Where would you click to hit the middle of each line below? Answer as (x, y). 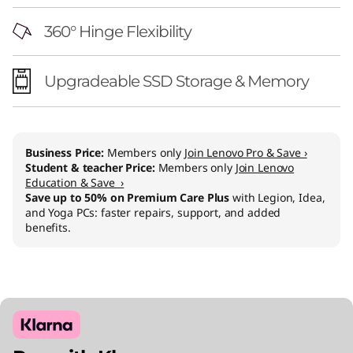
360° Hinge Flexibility (118, 31)
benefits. (48, 227)
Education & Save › (75, 182)
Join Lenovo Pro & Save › (245, 152)
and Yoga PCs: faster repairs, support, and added (153, 212)
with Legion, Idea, (277, 197)
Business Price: (66, 152)
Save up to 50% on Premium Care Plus (128, 197)
